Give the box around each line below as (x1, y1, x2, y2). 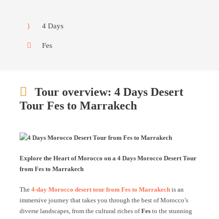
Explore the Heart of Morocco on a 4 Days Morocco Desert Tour (20, 154, 197, 162)
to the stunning (151, 207, 192, 215)
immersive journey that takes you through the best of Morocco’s (20, 197, 188, 204)
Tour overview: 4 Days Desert (35, 86, 183, 98)
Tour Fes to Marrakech (20, 99, 137, 112)
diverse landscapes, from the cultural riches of (20, 207, 141, 215)
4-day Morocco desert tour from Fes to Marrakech (31, 186, 170, 193)
